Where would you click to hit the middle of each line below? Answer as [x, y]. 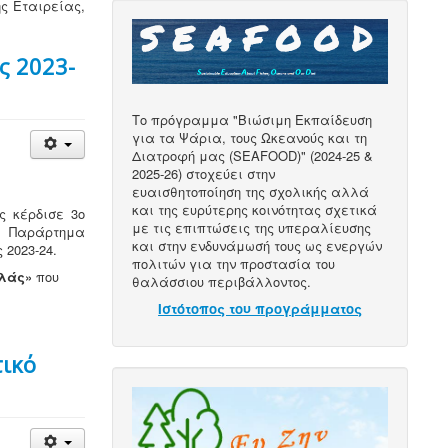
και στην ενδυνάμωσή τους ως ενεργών [257, 245]
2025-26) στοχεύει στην [204, 173]
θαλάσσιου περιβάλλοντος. [222, 281]
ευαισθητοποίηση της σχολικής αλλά [251, 191]
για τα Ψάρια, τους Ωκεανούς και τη [250, 137]
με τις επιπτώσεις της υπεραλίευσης [252, 227]
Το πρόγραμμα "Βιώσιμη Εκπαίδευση [252, 119]
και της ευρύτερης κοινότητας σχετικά [255, 209]
